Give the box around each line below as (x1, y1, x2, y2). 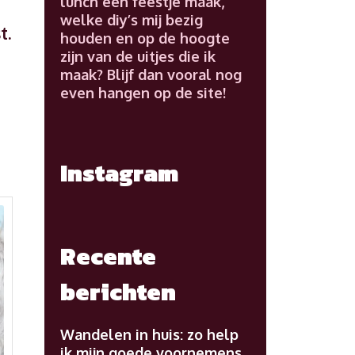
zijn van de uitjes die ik (60, 48, 216, 65)
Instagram (60, 155, 178, 191)
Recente (60, 239, 156, 274)
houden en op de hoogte (60, 29, 230, 47)
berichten (60, 274, 176, 310)
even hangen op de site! (60, 84, 226, 101)
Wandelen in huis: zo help (60, 326, 239, 343)
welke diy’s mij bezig (60, 11, 203, 29)
